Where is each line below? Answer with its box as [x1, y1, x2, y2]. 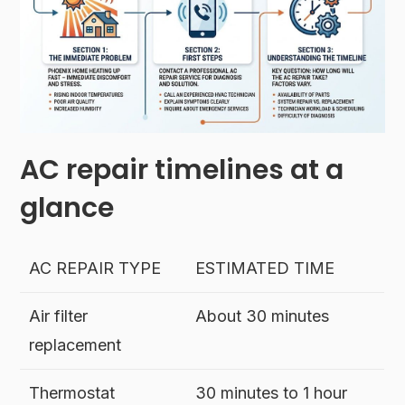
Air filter [29, 306, 89, 325]
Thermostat [29, 382, 116, 402]
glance [20, 188, 115, 227]
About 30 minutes [195, 306, 330, 325]
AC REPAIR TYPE [29, 258, 162, 278]
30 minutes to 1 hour [195, 382, 348, 402]
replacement [29, 334, 122, 354]
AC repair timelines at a [20, 150, 344, 189]
